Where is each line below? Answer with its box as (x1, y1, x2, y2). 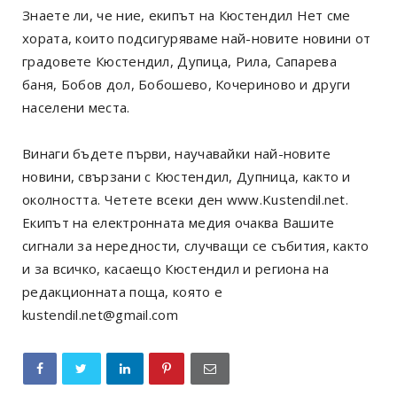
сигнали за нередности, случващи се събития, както (22, 236, 370, 254)
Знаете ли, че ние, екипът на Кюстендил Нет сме (22, 5, 351, 24)
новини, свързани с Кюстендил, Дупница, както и (22, 167, 351, 185)
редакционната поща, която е (22, 282, 223, 300)
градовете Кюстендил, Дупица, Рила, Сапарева (22, 51, 337, 70)
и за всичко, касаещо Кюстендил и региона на (22, 259, 329, 277)
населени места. (22, 97, 130, 116)
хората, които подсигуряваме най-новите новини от (22, 28, 371, 47)
